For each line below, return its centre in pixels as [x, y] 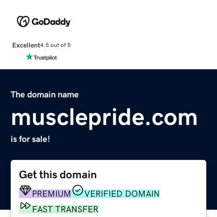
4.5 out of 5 [55, 45]
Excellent [26, 45]
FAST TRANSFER [65, 209]
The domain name [45, 94]
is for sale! [31, 139]
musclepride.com [105, 116]
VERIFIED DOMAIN [122, 194]
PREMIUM [52, 194]
